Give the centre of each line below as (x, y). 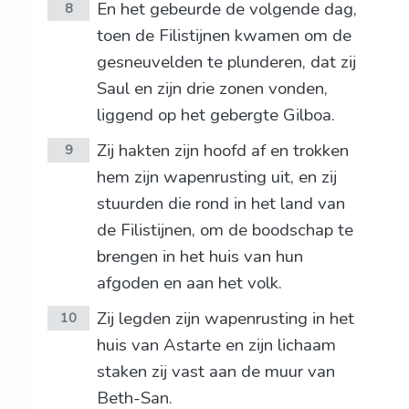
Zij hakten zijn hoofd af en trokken (222, 151)
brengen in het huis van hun (199, 257)
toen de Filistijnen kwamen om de (224, 36)
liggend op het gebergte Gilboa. (215, 115)
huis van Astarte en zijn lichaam (216, 346)
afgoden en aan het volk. (189, 283)
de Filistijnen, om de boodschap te (225, 231)
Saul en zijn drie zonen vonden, (212, 89)
